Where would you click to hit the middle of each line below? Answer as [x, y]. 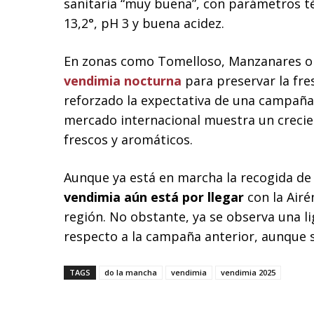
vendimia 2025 [248, 273]
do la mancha [131, 273]
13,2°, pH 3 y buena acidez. [144, 23]
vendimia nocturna [123, 81]
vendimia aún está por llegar [154, 197]
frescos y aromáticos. [128, 140]
